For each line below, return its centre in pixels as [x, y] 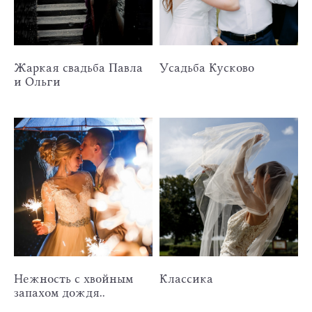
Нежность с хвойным [73, 278]
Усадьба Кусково [207, 67]
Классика [186, 278]
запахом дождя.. [60, 292]
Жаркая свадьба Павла [78, 67]
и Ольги [37, 81]
